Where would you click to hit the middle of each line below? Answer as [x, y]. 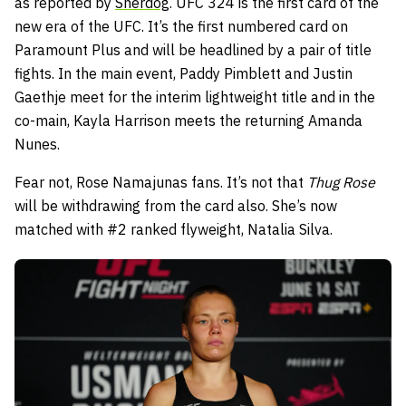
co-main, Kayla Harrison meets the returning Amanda [188, 120]
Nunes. [37, 144]
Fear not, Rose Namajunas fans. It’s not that [161, 182]
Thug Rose [341, 182]
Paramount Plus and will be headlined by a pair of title [193, 49]
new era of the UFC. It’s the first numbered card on [181, 26]
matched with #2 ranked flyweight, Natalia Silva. [174, 229]
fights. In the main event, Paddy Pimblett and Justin [184, 73]
